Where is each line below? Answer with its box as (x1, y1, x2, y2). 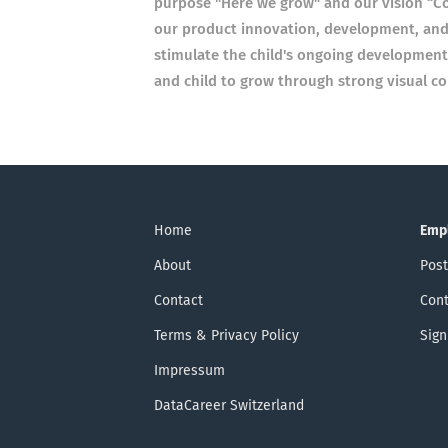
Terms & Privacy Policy (153, 329, 299, 343)
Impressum (153, 364, 225, 378)
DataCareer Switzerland (153, 399, 304, 413)
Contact (153, 294, 203, 308)
